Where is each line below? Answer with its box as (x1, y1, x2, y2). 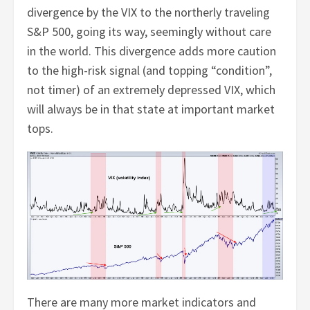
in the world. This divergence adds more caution (27, 43, 277, 60)
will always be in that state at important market (27, 101, 275, 118)
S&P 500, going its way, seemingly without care (27, 24, 272, 40)
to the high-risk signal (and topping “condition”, (27, 62, 273, 79)
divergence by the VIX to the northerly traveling (27, 4, 271, 21)
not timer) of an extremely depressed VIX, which (27, 82, 276, 98)
